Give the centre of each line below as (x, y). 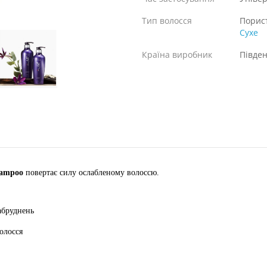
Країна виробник (177, 55)
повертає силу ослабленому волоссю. (91, 173)
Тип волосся (167, 21)
